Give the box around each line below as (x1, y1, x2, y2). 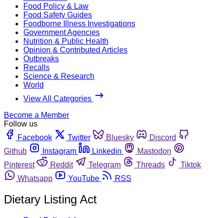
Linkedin (92, 146, 122, 155)
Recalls (23, 63, 50, 72)
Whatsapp (18, 174, 53, 182)
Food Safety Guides (23, 10, 92, 19)
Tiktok (181, 160, 201, 169)
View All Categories (23, 94, 93, 103)
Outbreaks (23, 54, 59, 63)
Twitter (68, 133, 91, 142)
